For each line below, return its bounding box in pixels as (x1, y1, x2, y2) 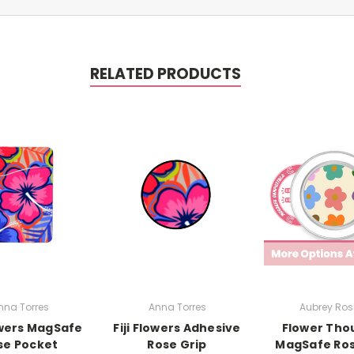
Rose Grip (147, 336, 207, 352)
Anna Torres (148, 299, 206, 314)
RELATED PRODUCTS (89, 62, 241, 85)
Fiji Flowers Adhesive (113, 319, 241, 336)
